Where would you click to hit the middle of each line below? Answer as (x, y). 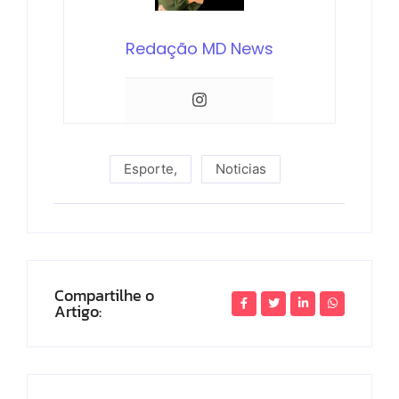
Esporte (148, 168)
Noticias (240, 168)
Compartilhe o (104, 295)
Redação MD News (199, 48)
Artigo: (78, 311)
